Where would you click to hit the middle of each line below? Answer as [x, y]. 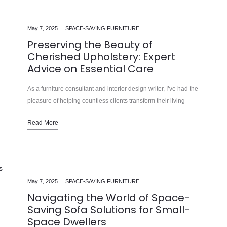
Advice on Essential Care [90, 69]
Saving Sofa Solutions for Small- [109, 210]
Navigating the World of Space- [109, 198]
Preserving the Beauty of [90, 45]
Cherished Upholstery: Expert [101, 57]
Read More [43, 123]
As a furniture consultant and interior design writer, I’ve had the [113, 89]
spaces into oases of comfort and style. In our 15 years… [105, 113]
